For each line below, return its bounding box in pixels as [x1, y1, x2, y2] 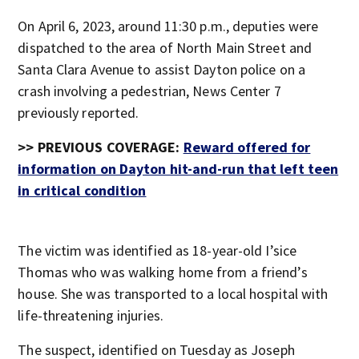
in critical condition [18, 181, 147, 200]
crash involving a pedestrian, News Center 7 [18, 82, 281, 100]
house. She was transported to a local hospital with [18, 284, 329, 303]
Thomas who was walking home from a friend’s [18, 263, 308, 281]
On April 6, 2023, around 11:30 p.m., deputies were [18, 17, 319, 35]
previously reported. [18, 103, 139, 122]
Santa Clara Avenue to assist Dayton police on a [18, 60, 306, 79]
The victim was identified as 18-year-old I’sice [18, 241, 297, 260]
